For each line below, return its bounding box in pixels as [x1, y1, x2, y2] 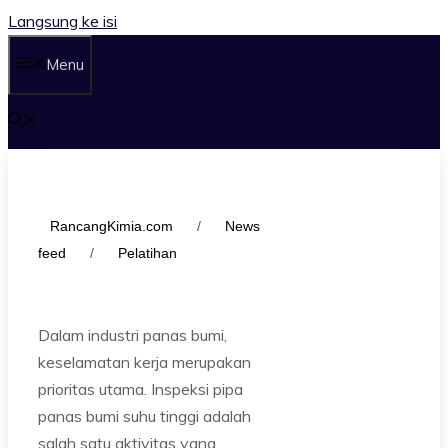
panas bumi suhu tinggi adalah [38, 406, 251, 426]
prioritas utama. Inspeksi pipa [38, 379, 243, 399]
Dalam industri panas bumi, [38, 325, 227, 345]
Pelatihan [118, 245, 177, 261]
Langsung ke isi [8, 11, 117, 31]
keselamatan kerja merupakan [38, 352, 251, 372]
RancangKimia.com [50, 218, 173, 234]
